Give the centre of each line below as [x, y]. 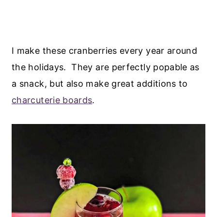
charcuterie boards [52, 100]
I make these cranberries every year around [105, 50]
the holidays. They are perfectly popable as [106, 67]
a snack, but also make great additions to [100, 83]
